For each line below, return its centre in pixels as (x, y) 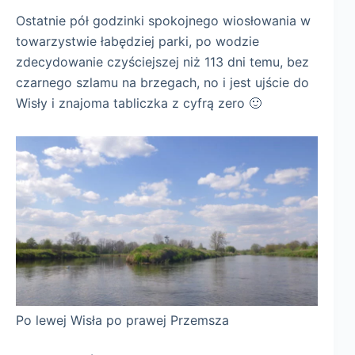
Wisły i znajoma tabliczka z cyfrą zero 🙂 (139, 103)
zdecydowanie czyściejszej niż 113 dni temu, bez (162, 61)
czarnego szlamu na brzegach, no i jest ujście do (162, 82)
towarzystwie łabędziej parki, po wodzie (137, 41)
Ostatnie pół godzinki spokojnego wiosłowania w (163, 20)
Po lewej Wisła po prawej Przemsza (122, 320)
